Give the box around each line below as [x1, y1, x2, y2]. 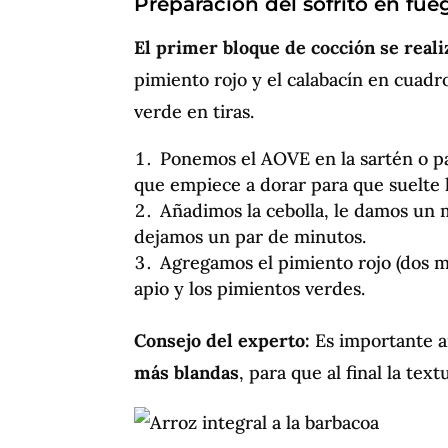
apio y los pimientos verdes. [134, 276, 366, 300]
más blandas [134, 360, 240, 384]
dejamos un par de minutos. [134, 224, 367, 248]
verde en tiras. [134, 99, 255, 123]
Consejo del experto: [134, 328, 311, 352]
